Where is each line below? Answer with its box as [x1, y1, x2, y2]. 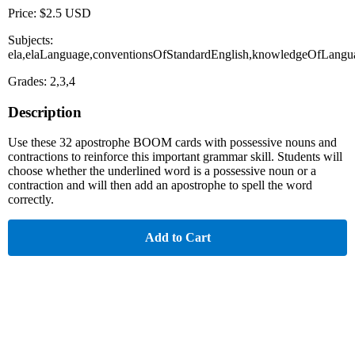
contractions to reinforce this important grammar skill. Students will [8, 150, 342, 164]
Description [8, 103, 82, 120]
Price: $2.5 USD [8, 6, 91, 20]
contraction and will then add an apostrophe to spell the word [8, 178, 312, 193]
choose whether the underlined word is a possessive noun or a [8, 164, 316, 178]
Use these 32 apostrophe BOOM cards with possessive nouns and [8, 136, 337, 150]
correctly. [8, 193, 54, 207]
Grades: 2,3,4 [8, 74, 75, 88]
